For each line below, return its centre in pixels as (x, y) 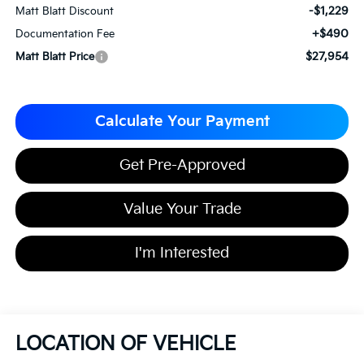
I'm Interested (182, 253)
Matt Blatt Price (54, 57)
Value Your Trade (182, 210)
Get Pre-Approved (182, 166)
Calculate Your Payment (182, 122)
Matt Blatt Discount (64, 12)
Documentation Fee (65, 35)
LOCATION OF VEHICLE (126, 344)
